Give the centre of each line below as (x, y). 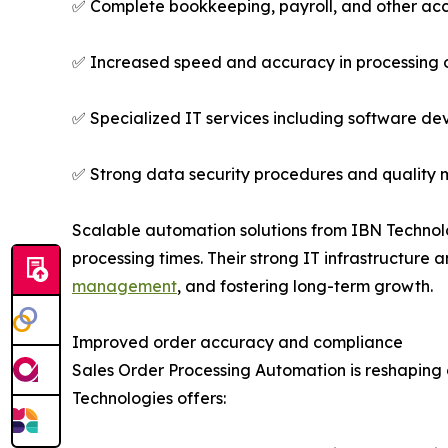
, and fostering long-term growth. (305, 286)
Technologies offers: (149, 398)
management (124, 286)
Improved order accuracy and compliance (237, 342)
